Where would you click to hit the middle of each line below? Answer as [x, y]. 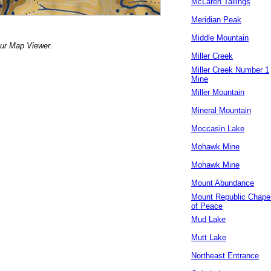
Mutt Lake [209, 237]
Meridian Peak [216, 20]
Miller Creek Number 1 [230, 70]
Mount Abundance [223, 183]
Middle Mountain [220, 38]
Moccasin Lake [218, 129]
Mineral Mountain [221, 110]
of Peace [207, 206]
